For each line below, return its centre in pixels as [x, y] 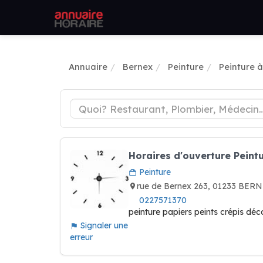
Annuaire [88, 67]
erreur [81, 237]
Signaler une [103, 225]
